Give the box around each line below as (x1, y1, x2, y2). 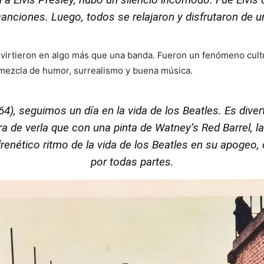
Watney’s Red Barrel (155, 121, 250, 135)
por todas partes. (90, 155, 174, 169)
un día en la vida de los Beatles (69, 104, 219, 118)
